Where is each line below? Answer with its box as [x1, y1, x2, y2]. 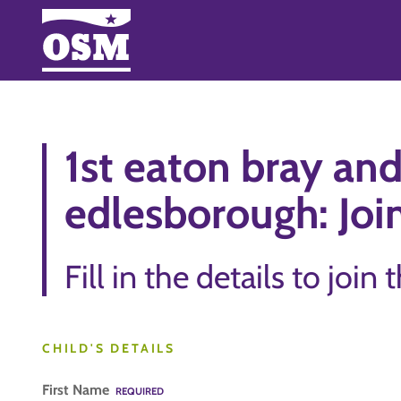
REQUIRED [115, 385, 164, 397]
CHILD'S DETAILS [42, 340, 175, 356]
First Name [42, 381, 113, 398]
